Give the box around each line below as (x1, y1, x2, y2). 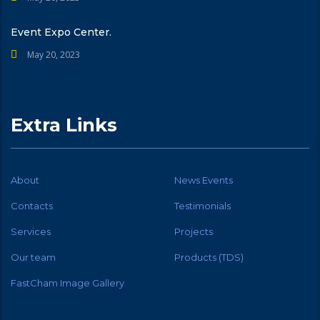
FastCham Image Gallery (11, 276, 124, 289)
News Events (174, 174, 233, 186)
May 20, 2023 (27, 48, 80, 61)
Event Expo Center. (11, 25, 111, 39)
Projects (174, 225, 213, 237)
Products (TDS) (174, 251, 244, 263)
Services (11, 225, 51, 237)
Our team (11, 251, 56, 263)
